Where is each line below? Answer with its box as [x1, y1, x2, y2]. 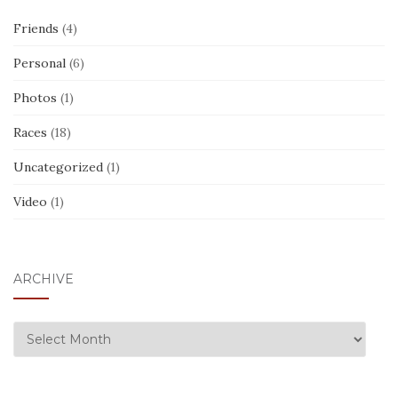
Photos [13, 90, 57, 107]
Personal [13, 55, 66, 72]
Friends [13, 20, 59, 37]
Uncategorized [13, 159, 103, 176]
